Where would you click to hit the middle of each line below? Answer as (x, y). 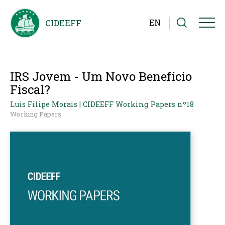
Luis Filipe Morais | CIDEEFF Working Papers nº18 (102, 104)
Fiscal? (30, 89)
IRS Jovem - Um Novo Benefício (101, 76)
